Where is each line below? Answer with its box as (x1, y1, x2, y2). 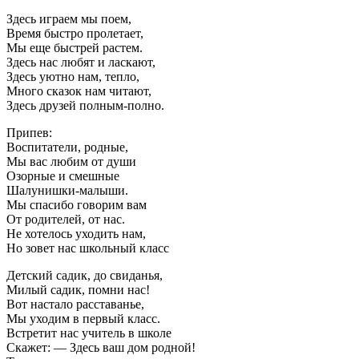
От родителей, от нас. (6, 212, 125, 227)
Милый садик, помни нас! (6, 283, 150, 297)
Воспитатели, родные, (6, 140, 128, 155)
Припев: (6, 126, 52, 140)
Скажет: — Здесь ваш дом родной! (6, 341, 196, 355)
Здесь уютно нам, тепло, (6, 70, 139, 84)
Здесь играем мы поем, (6, 12, 131, 26)
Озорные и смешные (6, 169, 119, 184)
